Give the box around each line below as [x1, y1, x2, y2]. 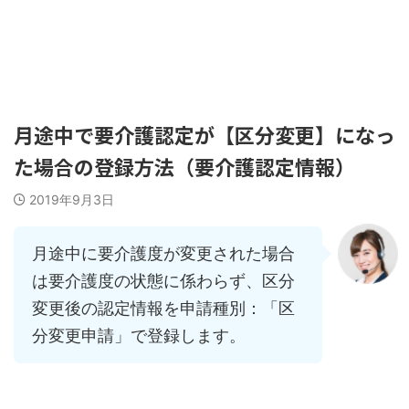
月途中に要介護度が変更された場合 [32, 244, 295, 263]
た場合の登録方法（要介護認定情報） [14, 152, 355, 181]
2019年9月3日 [29, 192, 114, 207]
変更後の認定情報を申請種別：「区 [32, 299, 295, 318]
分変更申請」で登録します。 [32, 326, 246, 345]
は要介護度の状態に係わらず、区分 [32, 271, 295, 290]
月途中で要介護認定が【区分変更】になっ [14, 120, 395, 149]
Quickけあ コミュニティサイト [76, 35, 333, 57]
